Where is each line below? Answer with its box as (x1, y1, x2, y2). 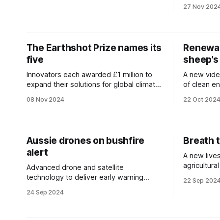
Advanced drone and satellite (26, 163, 124, 172)
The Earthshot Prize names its (26, 42, 162, 54)
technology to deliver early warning (26, 173, 143, 182)
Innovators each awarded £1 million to (26, 70, 152, 79)
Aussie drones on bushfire (26, 135, 145, 146)
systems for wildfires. (26, 183, 99, 192)
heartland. (183, 90, 217, 99)
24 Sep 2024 (26, 189, 64, 196)
